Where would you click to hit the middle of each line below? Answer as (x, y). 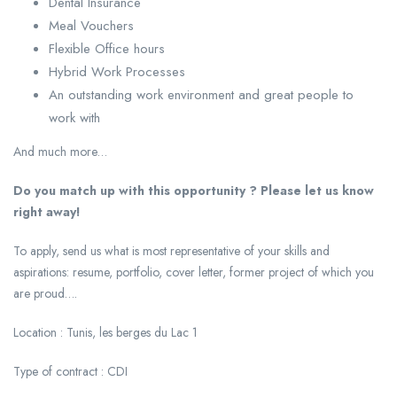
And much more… (60, 152)
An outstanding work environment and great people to (201, 95)
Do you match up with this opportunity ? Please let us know (194, 191)
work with (74, 118)
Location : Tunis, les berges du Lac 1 (105, 333)
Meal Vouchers (91, 26)
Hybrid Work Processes (117, 72)
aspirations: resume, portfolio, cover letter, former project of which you (194, 272)
